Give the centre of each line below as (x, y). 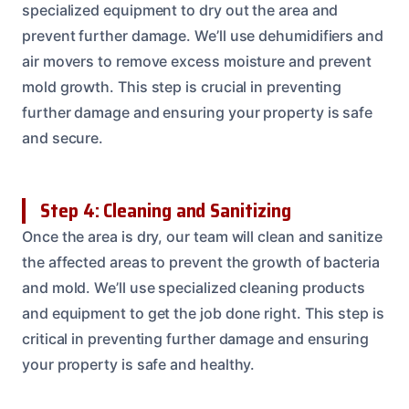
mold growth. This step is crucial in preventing (182, 86)
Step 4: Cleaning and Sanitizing (166, 210)
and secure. (63, 137)
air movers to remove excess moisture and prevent (197, 61)
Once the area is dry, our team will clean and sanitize (202, 236)
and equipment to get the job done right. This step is (203, 313)
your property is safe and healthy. (139, 364)
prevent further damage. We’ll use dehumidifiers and (203, 35)
